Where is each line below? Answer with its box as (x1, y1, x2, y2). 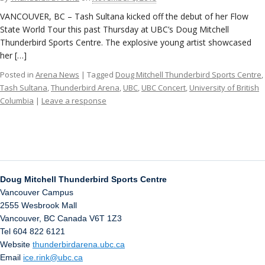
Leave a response (41, 95, 106, 106)
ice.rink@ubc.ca (23, 252, 83, 262)
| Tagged (81, 69, 115, 80)
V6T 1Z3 (89, 213, 122, 223)
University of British (189, 82, 259, 93)
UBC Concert (141, 82, 186, 93)
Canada (57, 213, 87, 223)
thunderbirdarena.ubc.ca (33, 239, 125, 249)
